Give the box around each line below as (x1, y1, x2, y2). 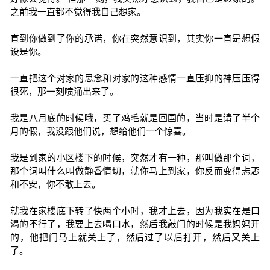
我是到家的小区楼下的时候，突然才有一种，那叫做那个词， (10, 152, 260, 163)
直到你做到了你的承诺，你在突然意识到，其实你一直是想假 (10, 33, 260, 43)
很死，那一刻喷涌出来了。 (10, 86, 119, 96)
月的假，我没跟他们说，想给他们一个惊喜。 (10, 126, 191, 136)
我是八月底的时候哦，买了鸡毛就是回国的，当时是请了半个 (10, 113, 260, 123)
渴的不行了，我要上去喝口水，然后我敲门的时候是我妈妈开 (10, 219, 260, 229)
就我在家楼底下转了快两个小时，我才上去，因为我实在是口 (10, 206, 260, 216)
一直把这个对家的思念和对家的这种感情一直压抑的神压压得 (10, 73, 260, 83)
